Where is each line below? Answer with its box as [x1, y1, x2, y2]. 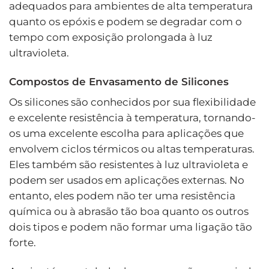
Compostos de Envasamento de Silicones [9, 75, 229, 88]
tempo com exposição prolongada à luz [9, 31, 213, 43]
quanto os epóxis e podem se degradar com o [9, 15, 242, 28]
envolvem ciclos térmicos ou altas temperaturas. [9, 143, 255, 156]
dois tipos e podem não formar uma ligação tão [9, 221, 252, 234]
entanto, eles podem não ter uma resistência [9, 190, 235, 202]
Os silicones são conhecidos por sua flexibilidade [9, 96, 256, 109]
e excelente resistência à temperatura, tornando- [9, 112, 256, 124]
